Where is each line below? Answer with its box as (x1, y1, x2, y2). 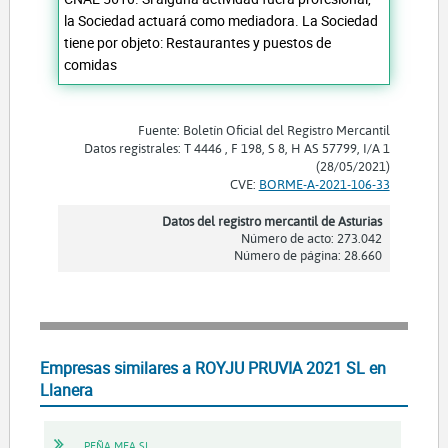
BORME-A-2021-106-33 (258, 176, 390, 193)
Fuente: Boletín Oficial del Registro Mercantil (137, 122, 390, 139)
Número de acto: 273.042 (240, 230, 382, 247)
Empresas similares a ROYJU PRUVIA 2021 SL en (39, 357, 386, 380)
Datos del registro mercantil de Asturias (161, 213, 382, 230)
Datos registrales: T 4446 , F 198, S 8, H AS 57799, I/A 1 (83, 140, 390, 157)
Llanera (39, 379, 93, 402)
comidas (64, 55, 118, 75)
